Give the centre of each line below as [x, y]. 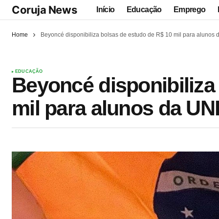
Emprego [189, 9]
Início [106, 9]
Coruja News [44, 10]
